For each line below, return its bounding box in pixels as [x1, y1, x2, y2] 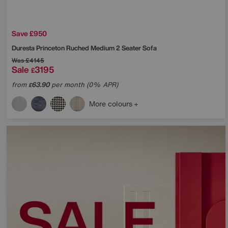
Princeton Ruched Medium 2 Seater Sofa [36, 43, 157, 53]
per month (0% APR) [49, 79, 118, 90]
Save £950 [12, 27, 47, 39]
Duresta [12, 43, 36, 53]
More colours [89, 98, 134, 109]
